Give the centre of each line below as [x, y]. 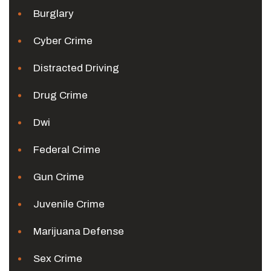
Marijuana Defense [79, 231]
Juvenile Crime [69, 204]
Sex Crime [58, 259]
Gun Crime [59, 177]
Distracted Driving [76, 68]
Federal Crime [67, 150]
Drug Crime [60, 95]
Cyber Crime [63, 41]
